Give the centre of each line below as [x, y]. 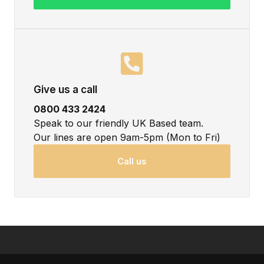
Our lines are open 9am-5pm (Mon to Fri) [127, 137]
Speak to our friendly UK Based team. [118, 123]
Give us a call [65, 89]
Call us [132, 161]
